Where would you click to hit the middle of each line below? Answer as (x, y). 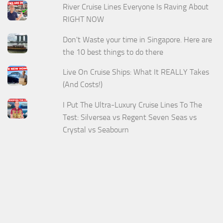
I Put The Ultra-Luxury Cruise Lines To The (133, 105)
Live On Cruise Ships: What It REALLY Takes (136, 72)
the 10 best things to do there (113, 52)
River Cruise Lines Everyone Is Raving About (136, 6)
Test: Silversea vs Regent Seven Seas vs (130, 117)
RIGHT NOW (85, 19)
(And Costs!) (83, 85)
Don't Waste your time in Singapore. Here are (138, 39)
